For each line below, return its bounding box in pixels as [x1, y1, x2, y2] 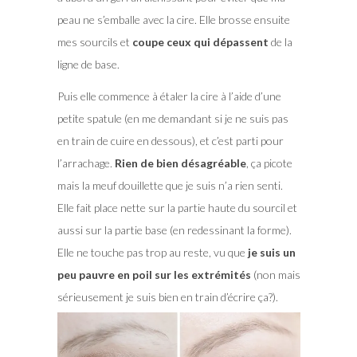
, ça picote [245, 155, 292, 170]
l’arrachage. [57, 155, 115, 170]
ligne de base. [57, 57, 120, 71]
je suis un [245, 245, 296, 259]
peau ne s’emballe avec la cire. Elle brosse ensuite [57, 12, 290, 26]
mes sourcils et [57, 34, 132, 49]
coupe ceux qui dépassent [131, 34, 269, 49]
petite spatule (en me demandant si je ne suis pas [57, 111, 288, 125]
